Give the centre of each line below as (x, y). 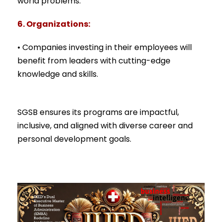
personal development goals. (74, 139)
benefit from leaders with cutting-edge (94, 61)
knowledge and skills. (58, 74)
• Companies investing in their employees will (105, 48)
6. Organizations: (54, 24)
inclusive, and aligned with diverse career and (105, 126)
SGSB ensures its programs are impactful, (98, 112)
